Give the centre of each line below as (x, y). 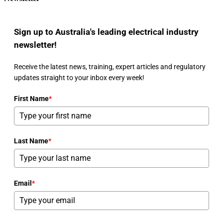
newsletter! (35, 45)
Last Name (31, 141)
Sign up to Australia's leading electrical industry (106, 32)
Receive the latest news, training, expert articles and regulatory (110, 66)
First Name (31, 98)
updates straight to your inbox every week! (79, 77)
